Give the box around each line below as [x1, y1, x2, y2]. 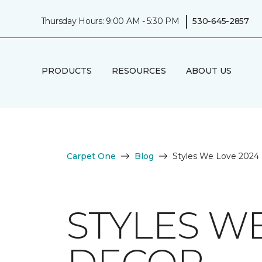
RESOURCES [111, 65, 166, 76]
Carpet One [67, 151, 116, 161]
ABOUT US [185, 65, 232, 76]
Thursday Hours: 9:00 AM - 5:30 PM [40, 15, 180, 26]
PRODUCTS [41, 65, 92, 76]
